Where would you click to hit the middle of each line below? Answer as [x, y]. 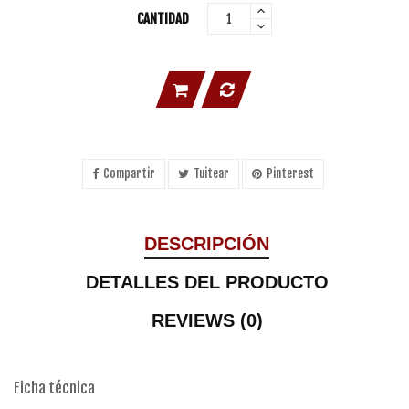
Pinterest [290, 173]
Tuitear [211, 173]
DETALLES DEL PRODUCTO [207, 282]
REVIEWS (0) [207, 320]
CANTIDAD [163, 19]
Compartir [129, 173]
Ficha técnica [54, 388]
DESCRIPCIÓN [207, 244]
